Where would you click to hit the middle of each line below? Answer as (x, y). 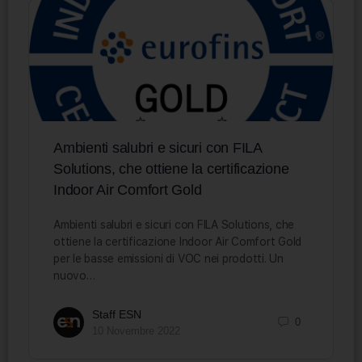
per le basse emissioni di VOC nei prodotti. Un (168, 258)
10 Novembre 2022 (136, 330)
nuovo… (74, 275)
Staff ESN (117, 314)
